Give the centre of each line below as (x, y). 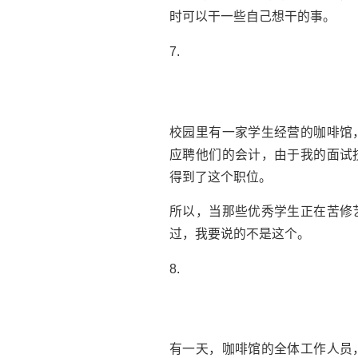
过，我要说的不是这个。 (240, 234)
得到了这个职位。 (221, 177)
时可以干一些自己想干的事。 (253, 17)
